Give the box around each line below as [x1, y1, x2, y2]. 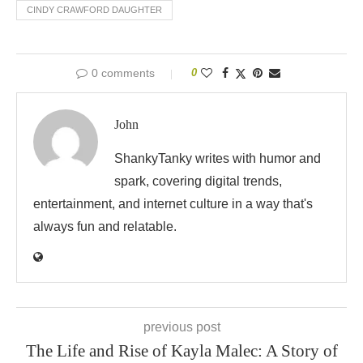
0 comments [92, 66, 155, 79]
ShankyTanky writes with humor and [114, 152, 321, 165]
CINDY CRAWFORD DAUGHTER [27, 5, 162, 15]
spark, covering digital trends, [114, 174, 282, 188]
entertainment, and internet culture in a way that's [33, 197, 313, 211]
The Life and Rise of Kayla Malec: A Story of [25, 341, 338, 361]
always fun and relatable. [33, 220, 177, 233]
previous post [143, 320, 220, 334]
